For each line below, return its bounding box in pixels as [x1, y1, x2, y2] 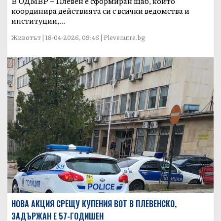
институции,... [11, 14, 66, 26]
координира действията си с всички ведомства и [11, 4, 190, 16]
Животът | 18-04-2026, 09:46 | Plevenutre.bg [11, 33, 146, 42]
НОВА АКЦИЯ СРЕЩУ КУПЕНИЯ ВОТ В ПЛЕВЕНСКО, [11, 198, 177, 210]
